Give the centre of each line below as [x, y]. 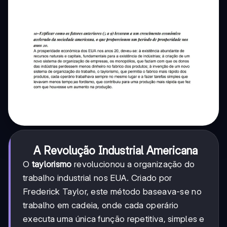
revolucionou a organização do [133, 164]
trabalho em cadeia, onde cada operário [101, 205]
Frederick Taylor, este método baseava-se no [112, 191]
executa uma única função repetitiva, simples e [114, 219]
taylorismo [52, 164]
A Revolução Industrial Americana [116, 150]
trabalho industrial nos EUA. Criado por [98, 178]
